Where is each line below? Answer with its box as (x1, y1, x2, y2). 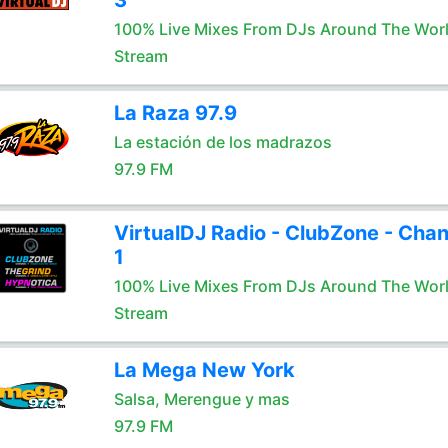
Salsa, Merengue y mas (113, 389, 290, 409)
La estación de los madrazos (113, 132, 332, 152)
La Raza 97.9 (113, 101, 237, 125)
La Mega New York (113, 358, 295, 382)
